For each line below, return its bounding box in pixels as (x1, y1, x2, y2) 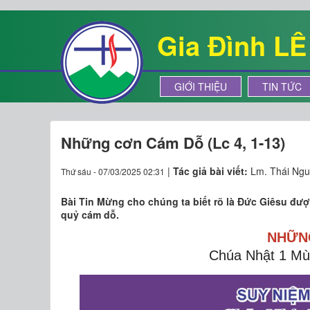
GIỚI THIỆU (174, 80, 227, 93)
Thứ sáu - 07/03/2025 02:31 (61, 165, 165, 177)
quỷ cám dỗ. (61, 208, 119, 221)
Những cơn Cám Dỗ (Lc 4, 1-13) (61, 131, 285, 154)
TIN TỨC (262, 80, 302, 93)
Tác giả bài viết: (173, 164, 250, 178)
